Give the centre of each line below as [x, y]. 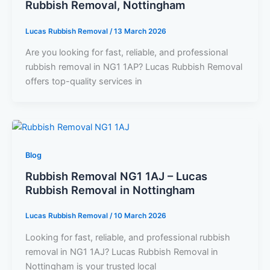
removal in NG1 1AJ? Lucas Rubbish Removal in [121, 252]
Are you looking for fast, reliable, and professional [126, 53]
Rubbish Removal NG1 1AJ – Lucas [116, 176]
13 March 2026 [140, 31]
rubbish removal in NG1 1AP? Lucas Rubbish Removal [133, 67]
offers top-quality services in [83, 82]
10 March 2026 [140, 216]
